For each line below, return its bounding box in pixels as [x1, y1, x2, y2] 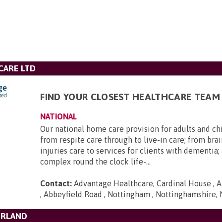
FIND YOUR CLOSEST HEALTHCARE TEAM [40, 91, 220, 102]
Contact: [40, 179, 72, 188]
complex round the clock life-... [40, 157, 151, 166]
